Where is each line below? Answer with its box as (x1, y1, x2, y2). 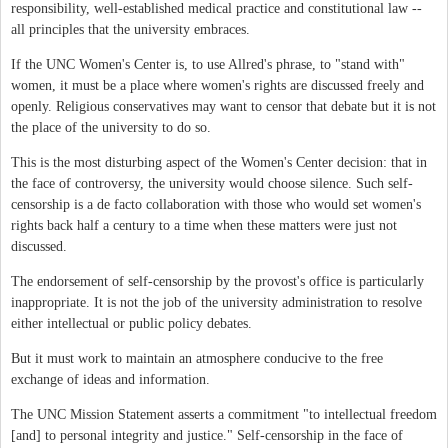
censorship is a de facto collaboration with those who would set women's (11, 196, 421, 212)
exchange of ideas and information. (11, 371, 210, 387)
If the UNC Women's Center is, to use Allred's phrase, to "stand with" (11, 56, 405, 72)
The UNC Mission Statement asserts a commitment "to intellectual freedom (11, 406, 437, 422)
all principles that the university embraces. (11, 21, 250, 37)
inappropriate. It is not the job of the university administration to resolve (11, 294, 422, 310)
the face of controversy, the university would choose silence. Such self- (11, 175, 413, 191)
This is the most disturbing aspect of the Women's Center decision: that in (11, 154, 427, 170)
